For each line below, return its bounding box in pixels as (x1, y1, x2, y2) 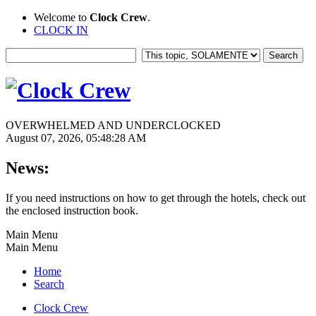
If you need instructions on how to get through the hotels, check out (6, 191, 305, 204)
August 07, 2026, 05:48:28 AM (6, 131, 146, 144)
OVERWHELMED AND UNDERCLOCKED (6, 119, 221, 131)
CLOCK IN (34, 24, 88, 36)
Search (34, 277, 64, 290)
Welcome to (34, 11, 90, 23)
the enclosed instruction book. (6, 204, 138, 217)
